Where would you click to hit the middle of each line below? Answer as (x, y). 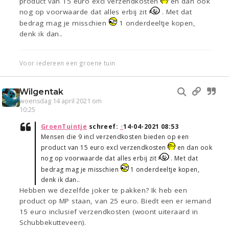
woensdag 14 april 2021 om (61, 101)
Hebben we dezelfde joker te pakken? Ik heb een (104, 190)
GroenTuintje (64, 127)
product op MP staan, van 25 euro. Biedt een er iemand (116, 201)
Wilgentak (41, 92)
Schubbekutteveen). (53, 223)
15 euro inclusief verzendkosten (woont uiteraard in (109, 212)
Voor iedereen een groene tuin (67, 63)
